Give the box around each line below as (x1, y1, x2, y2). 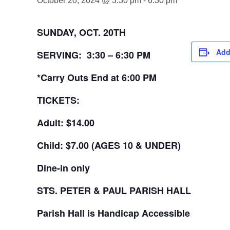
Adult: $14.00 (37, 116, 94, 129)
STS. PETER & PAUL (37, 184, 129, 197)
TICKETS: (37, 93, 80, 107)
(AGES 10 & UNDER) (91, 139, 181, 152)
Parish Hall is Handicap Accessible (37, 206, 190, 220)
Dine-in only (37, 161, 90, 175)
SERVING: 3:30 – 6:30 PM (37, 48, 150, 62)
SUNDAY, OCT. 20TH (37, 26, 126, 39)
